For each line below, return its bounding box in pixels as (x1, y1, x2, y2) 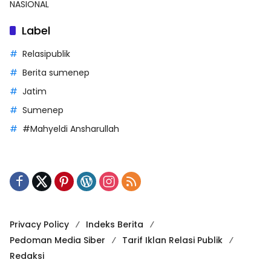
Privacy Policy (10, 218, 69, 231)
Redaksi (10, 250, 44, 263)
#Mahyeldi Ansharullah (22, 123, 119, 135)
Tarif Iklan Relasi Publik (122, 234, 223, 247)
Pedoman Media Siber (10, 234, 105, 247)
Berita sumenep (22, 67, 90, 79)
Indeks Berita (86, 218, 143, 231)
